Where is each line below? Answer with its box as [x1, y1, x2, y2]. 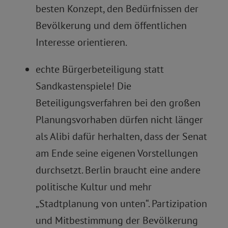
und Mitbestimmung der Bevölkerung [36, 214, 198, 227]
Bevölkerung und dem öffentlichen [36, 19, 187, 32]
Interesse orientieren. [36, 36, 127, 49]
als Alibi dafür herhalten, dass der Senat [36, 130, 207, 143]
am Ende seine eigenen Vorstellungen [36, 147, 198, 160]
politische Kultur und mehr [36, 180, 152, 193]
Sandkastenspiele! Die [36, 79, 131, 93]
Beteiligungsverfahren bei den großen [36, 96, 201, 109]
